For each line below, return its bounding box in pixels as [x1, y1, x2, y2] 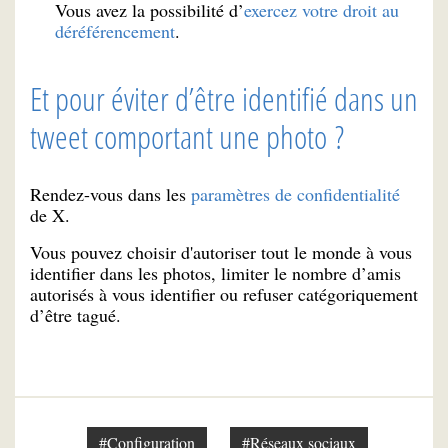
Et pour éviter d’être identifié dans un [30, 76, 418, 120]
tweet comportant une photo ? [30, 114, 344, 158]
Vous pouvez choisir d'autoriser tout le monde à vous [30, 239, 412, 264]
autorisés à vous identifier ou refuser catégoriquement [30, 281, 418, 306]
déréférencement [55, 19, 175, 44]
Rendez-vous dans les [30, 181, 191, 206]
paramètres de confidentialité [191, 181, 400, 206]
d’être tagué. [30, 302, 121, 327]
